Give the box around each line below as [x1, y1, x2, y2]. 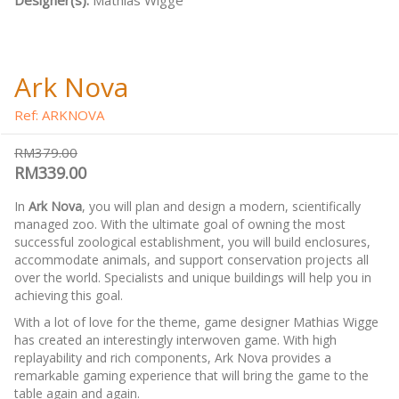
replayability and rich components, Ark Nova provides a [14, 349, 331, 367]
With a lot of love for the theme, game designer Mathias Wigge [14, 313, 379, 331]
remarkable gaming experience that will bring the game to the [14, 367, 369, 385]
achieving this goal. [14, 287, 123, 305]
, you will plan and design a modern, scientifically [82, 198, 361, 216]
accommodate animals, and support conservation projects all [14, 251, 369, 269]
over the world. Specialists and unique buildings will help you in [14, 269, 371, 287]
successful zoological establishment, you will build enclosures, [14, 233, 370, 251]
